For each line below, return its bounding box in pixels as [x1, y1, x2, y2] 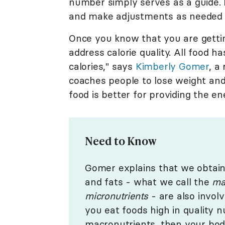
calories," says [69, 60, 136, 72]
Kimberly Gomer [135, 60, 209, 72]
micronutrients [85, 189, 149, 202]
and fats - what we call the [85, 175, 212, 188]
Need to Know [85, 133, 157, 149]
